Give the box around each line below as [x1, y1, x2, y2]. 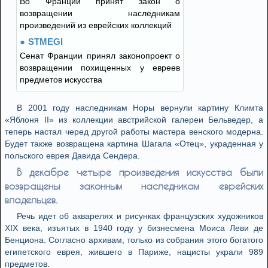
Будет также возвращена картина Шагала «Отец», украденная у [5, 139, 263, 148]
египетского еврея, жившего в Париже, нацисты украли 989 [5, 247, 263, 257]
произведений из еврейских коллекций [20, 20, 172, 30]
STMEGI [28, 36, 63, 47]
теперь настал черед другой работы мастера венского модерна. [5, 127, 263, 136]
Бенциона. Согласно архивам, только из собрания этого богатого [5, 235, 263, 245]
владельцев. [5, 194, 57, 205]
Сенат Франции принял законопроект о [20, 51, 180, 60]
